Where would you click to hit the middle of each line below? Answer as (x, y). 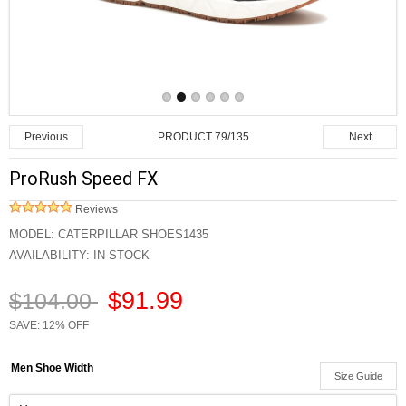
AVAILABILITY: (49, 256)
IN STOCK (120, 256)
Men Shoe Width (53, 368)
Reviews (95, 210)
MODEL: (34, 235)
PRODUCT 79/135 (203, 137)
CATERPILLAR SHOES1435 (133, 235)
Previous (46, 137)
